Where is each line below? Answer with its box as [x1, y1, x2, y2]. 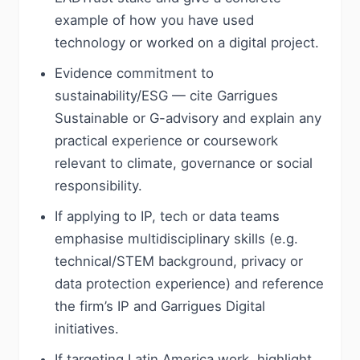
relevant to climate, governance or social [55, 155, 313, 171]
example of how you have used [55, 12, 254, 28]
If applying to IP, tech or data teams [55, 208, 280, 224]
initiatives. [55, 321, 119, 337]
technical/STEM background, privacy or [55, 253, 303, 269]
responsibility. [55, 178, 142, 194]
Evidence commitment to [55, 65, 214, 81]
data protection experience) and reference [55, 276, 324, 292]
